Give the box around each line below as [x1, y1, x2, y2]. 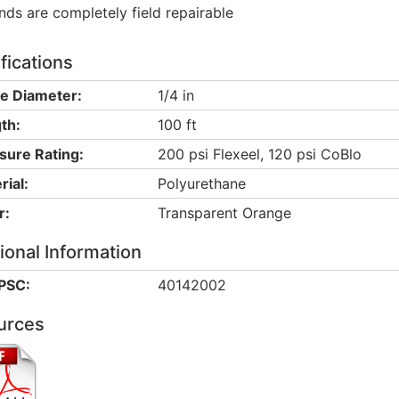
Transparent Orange [157, 204, 291, 222]
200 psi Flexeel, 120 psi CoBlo [157, 145, 362, 163]
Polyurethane [157, 175, 246, 192]
